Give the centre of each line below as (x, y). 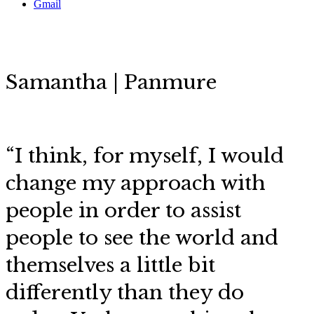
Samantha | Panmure (111, 82)
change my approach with (136, 183)
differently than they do (125, 293)
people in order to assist (123, 211)
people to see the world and (142, 238)
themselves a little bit (110, 265)
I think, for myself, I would (149, 156)
